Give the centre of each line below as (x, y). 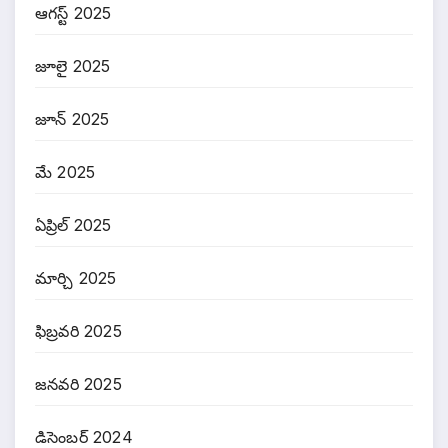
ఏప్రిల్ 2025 (73, 224)
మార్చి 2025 (76, 277)
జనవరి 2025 (78, 383)
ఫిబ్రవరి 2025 (78, 330)
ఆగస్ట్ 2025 (73, 12)
